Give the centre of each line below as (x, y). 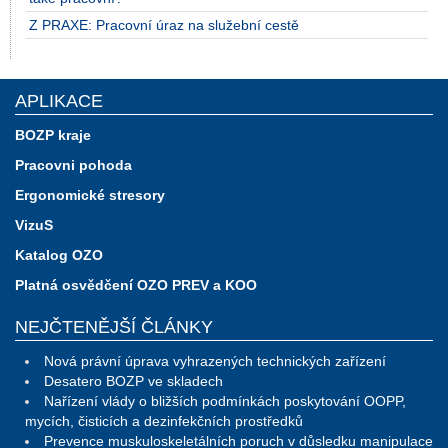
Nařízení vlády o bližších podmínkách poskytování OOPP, (225, 401)
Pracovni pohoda (73, 165)
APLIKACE (59, 101)
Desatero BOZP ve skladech (133, 381)
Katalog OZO (59, 255)
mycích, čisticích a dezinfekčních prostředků (164, 421)
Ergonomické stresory (90, 195)
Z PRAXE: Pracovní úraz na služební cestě (164, 25)
